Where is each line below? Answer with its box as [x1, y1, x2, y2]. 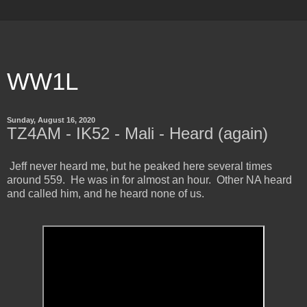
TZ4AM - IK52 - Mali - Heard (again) [7, 124, 268, 143]
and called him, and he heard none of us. [7, 187, 204, 199]
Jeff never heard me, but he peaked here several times [7, 160, 272, 172]
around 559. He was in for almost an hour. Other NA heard [7, 173, 292, 186]
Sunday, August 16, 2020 [7, 116, 95, 124]
